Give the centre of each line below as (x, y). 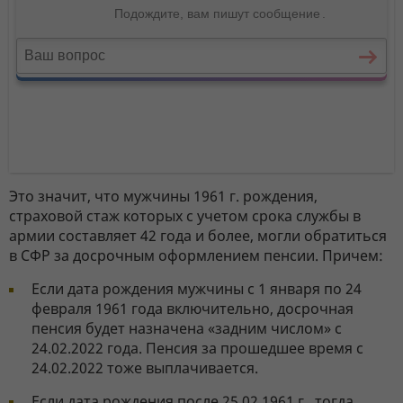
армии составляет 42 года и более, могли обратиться (198, 235)
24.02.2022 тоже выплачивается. (145, 367)
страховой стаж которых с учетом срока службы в (185, 215)
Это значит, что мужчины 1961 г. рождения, (163, 196)
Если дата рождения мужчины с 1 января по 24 (197, 288)
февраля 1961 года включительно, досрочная (193, 308)
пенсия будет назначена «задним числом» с (187, 328)
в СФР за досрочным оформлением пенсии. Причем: (196, 255)
